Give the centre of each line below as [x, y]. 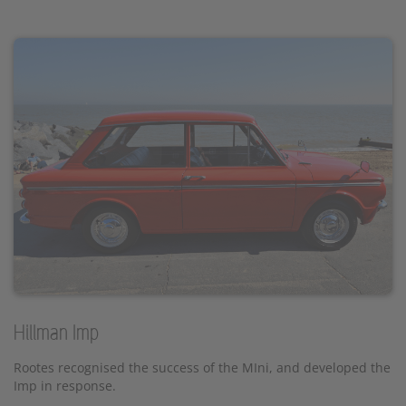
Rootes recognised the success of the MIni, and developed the [202, 368]
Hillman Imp [56, 334]
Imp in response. [65, 386]
